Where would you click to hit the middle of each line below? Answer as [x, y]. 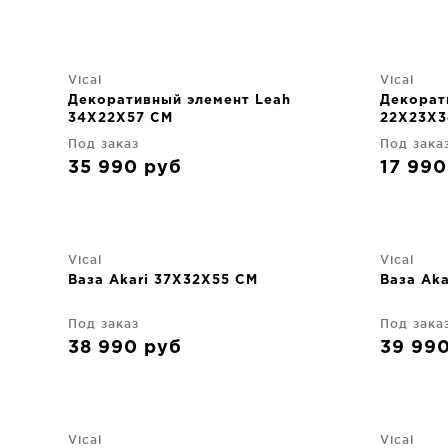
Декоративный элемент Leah [179, 100]
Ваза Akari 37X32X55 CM [163, 280]
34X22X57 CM [120, 118]
